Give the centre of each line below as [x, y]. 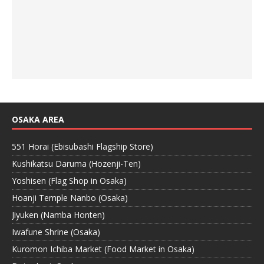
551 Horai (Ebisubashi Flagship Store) [82, 147]
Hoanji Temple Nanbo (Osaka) [70, 198]
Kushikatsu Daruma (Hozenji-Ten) [76, 164]
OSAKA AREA [38, 120]
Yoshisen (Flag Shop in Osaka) [69, 181]
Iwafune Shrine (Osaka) [56, 232]
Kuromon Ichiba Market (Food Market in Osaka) [103, 249]
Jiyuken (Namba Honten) [58, 215]
